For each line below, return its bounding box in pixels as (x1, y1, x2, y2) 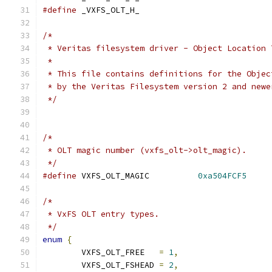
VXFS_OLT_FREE (144, 247, 159, 257)
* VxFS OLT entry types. (42, 209, 159, 219)
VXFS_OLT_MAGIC (149, 171, 198, 181)
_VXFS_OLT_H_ (76, 5, 140, 15)
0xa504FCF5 (198, 171, 246, 181)
